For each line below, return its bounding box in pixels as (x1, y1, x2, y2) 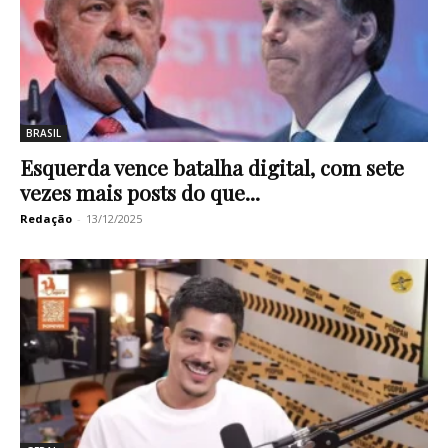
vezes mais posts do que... (20, 177, 260, 206)
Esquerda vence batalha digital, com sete (20, 152, 404, 181)
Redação (20, 210, 72, 226)
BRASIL (26, 125, 61, 140)
